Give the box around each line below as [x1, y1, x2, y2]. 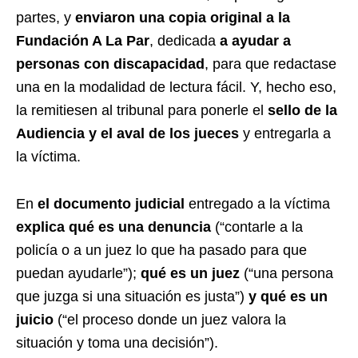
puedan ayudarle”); [16, 265, 141, 281]
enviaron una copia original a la [75, 9, 290, 26]
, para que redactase [205, 55, 336, 72]
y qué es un [249, 288, 328, 304]
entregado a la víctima [185, 195, 330, 212]
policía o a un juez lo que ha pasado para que [16, 241, 307, 258]
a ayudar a [220, 32, 291, 49]
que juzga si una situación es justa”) [16, 288, 249, 304]
